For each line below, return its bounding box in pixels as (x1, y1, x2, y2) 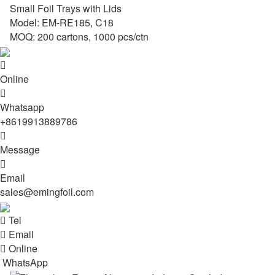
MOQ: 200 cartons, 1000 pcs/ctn (10, 29, 149, 44)
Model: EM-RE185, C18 (10, 15, 114, 29)
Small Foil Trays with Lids (10, 1, 122, 15)
